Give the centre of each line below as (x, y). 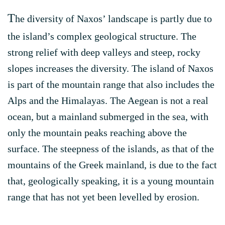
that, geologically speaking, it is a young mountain (111, 181)
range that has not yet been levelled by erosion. (103, 197)
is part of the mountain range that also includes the (111, 84)
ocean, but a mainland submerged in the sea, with (108, 117)
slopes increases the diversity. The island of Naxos (110, 68)
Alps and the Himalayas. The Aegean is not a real (108, 100)
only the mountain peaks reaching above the (97, 133)
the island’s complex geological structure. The (102, 36)
